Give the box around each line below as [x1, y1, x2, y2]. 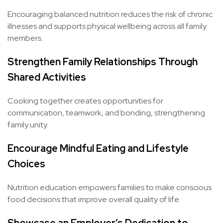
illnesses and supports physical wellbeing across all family [7, 21, 207, 31]
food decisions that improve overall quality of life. [7, 194, 181, 205]
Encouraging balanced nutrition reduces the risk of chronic [7, 9, 213, 19]
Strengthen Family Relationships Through [7, 55, 198, 68]
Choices [7, 157, 45, 170]
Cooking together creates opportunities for [7, 96, 163, 106]
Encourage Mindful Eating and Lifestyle [7, 142, 189, 155]
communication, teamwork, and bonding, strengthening [7, 108, 205, 118]
